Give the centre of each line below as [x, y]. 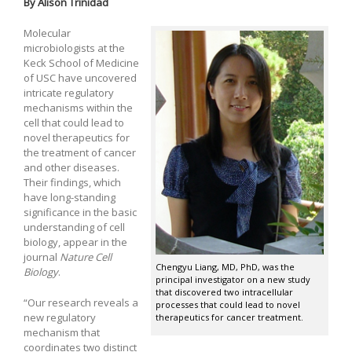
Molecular [47, 33]
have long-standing [70, 197]
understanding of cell [74, 227]
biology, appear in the [75, 242]
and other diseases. [71, 167]
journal [42, 257]
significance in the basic [80, 212]
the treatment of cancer [80, 152]
